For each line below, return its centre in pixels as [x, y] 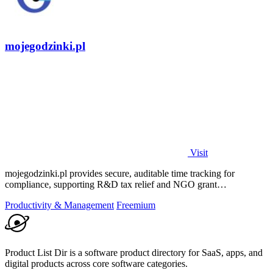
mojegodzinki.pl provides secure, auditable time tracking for [120, 173]
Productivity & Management [59, 205]
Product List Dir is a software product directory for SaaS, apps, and [134, 252]
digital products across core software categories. [96, 263]
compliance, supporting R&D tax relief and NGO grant [111, 184]
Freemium [136, 205]
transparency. [30, 195]
